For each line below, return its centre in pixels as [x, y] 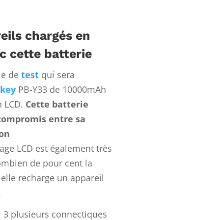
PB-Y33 [32, 90]
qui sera [56, 75]
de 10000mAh [76, 90]
